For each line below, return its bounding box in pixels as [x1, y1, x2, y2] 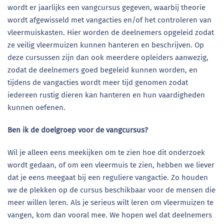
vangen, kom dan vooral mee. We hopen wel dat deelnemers [7, 210, 212, 219]
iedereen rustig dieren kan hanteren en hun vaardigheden [7, 90, 205, 99]
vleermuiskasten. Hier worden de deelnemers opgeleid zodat [7, 28, 214, 37]
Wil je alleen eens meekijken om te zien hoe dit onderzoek [7, 148, 205, 157]
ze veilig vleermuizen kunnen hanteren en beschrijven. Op [7, 40, 204, 49]
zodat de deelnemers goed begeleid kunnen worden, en [7, 65, 197, 74]
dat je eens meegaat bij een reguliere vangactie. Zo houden [7, 173, 208, 182]
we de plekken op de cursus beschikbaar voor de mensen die [7, 185, 215, 194]
